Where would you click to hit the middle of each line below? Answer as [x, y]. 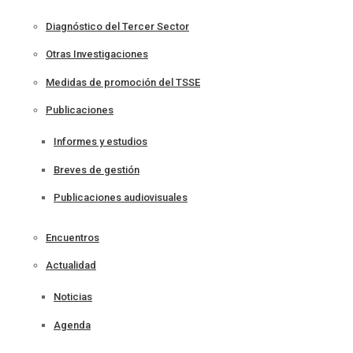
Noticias [73, 297]
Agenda [72, 325]
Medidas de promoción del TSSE [123, 82]
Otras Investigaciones [97, 54]
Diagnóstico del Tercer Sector [117, 27]
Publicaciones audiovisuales [121, 198]
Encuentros [72, 237]
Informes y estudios [100, 142]
